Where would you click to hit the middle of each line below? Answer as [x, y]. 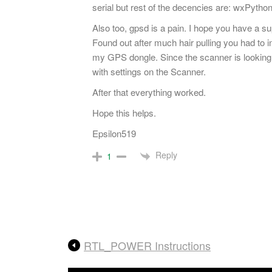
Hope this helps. [124, 113]
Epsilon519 [114, 134]
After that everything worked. [149, 92]
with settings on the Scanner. [149, 72]
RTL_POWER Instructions [147, 245]
